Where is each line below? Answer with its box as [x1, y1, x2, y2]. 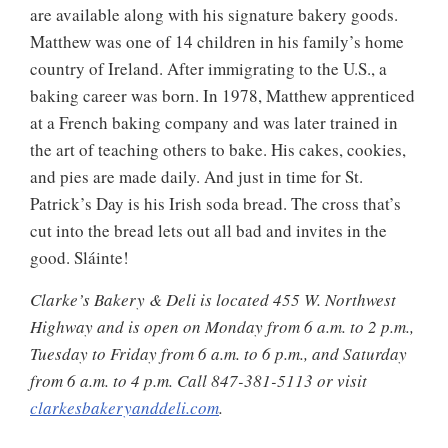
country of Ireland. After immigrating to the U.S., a [30, 56, 387, 80]
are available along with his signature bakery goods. [30, 2, 398, 26]
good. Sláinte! [30, 245, 129, 269]
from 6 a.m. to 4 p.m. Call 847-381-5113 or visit [30, 368, 367, 392]
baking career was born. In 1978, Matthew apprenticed [30, 83, 415, 107]
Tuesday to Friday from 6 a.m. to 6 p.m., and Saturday [30, 341, 407, 365]
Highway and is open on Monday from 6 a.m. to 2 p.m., [30, 314, 414, 338]
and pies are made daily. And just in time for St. [30, 164, 363, 188]
